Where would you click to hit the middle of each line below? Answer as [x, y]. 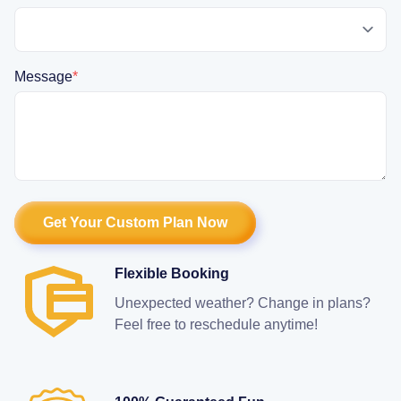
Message [43, 76]
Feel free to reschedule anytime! [216, 324]
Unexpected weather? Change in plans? [243, 303]
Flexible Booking [172, 273]
